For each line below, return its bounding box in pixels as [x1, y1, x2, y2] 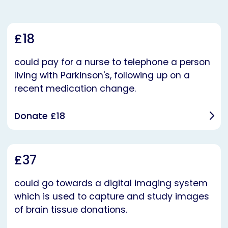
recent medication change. [14, 82, 136, 95]
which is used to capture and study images [14, 190, 209, 203]
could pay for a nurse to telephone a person [14, 56, 210, 69]
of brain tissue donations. [14, 204, 127, 216]
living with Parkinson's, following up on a [14, 69, 190, 82]
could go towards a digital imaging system [14, 177, 208, 190]
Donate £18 [14, 110, 65, 123]
